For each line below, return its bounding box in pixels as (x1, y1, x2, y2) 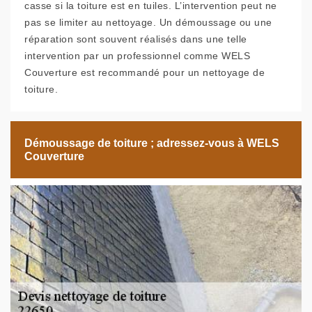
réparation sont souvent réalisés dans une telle (24, 33, 247, 45)
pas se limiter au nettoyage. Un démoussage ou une (24, 17, 272, 28)
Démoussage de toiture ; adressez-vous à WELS (24, 137, 279, 149)
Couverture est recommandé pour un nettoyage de (24, 67, 265, 78)
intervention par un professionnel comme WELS (24, 50, 250, 61)
